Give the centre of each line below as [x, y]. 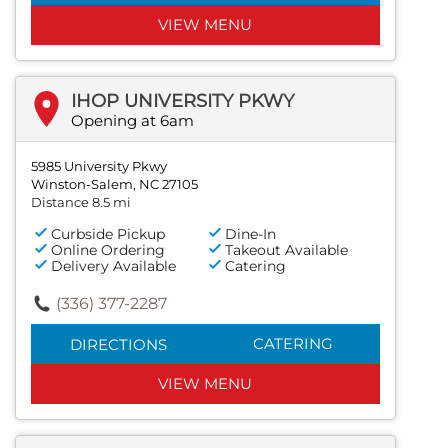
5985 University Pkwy [99, 165]
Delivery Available [113, 265]
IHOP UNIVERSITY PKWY [182, 100]
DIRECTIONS [118, 344]
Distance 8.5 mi [81, 201]
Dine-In [251, 233]
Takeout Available [287, 249]
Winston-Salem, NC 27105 [114, 183]
